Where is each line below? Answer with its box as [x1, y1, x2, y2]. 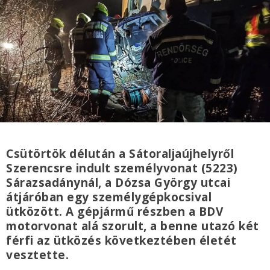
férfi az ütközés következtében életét [6, 233, 237, 248]
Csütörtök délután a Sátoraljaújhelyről [6, 146, 234, 162]
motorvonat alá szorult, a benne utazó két [6, 218, 259, 234]
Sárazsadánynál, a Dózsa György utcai [6, 175, 230, 190]
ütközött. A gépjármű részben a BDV [6, 204, 223, 219]
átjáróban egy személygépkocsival [6, 189, 212, 205]
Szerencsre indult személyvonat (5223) [6, 160, 238, 176]
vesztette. [6, 247, 69, 263]
